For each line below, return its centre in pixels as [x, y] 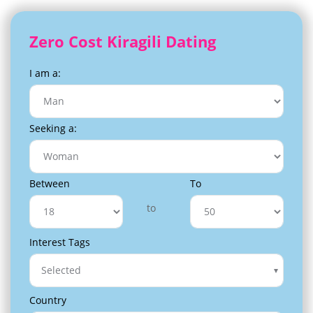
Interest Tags [60, 242]
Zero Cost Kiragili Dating [123, 41]
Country [48, 300]
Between [50, 183]
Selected [61, 270]
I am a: [45, 73]
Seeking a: [53, 128]
